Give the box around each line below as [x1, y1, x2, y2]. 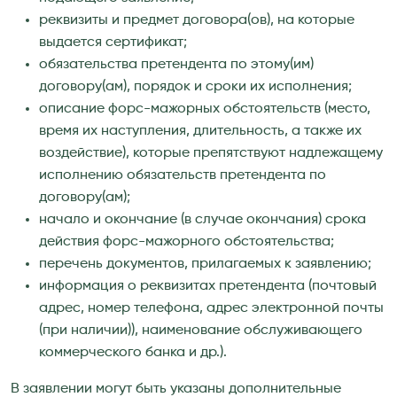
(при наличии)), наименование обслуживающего [39, 323, 362, 338]
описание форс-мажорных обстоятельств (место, [39, 101, 370, 116]
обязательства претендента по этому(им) [39, 57, 314, 72]
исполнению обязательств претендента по [39, 167, 326, 183]
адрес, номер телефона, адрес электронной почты [39, 300, 384, 315]
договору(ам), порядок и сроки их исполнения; [39, 79, 352, 94]
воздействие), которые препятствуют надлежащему [39, 145, 383, 160]
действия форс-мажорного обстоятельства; [39, 234, 334, 249]
